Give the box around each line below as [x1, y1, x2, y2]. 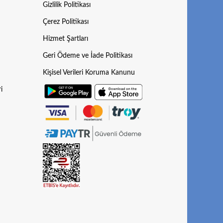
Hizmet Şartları [42, 35, 88, 43]
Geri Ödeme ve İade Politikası [42, 52, 132, 60]
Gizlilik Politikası [42, 1, 91, 9]
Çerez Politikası [42, 18, 89, 26]
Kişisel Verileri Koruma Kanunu [42, 69, 135, 77]
